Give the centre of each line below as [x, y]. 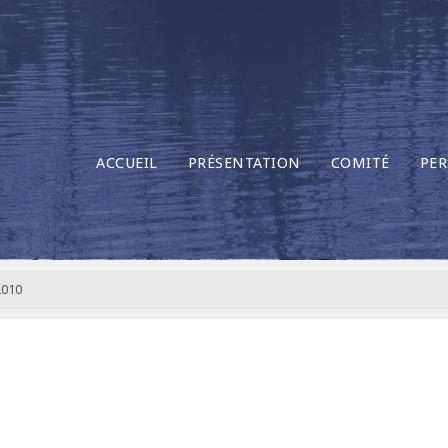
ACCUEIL [127, 162]
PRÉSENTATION [244, 162]
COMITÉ [360, 162]
